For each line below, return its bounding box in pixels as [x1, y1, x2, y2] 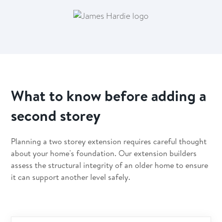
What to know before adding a [11, 85, 207, 107]
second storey [11, 105, 101, 126]
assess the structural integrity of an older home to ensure [11, 160, 209, 171]
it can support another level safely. [11, 171, 131, 183]
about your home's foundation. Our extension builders [11, 148, 197, 159]
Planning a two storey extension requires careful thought [11, 136, 207, 147]
